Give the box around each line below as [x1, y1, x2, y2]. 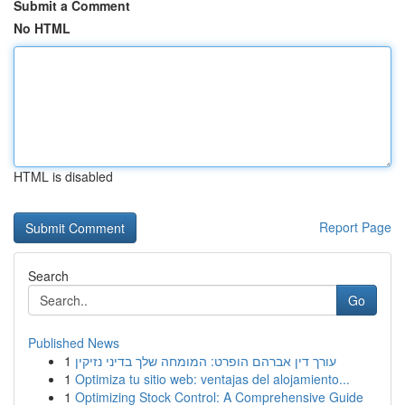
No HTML [14, 19, 71, 37]
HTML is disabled [14, 167, 113, 185]
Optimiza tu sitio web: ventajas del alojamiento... [75, 370, 350, 388]
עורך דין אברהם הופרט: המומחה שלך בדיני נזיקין [75, 352, 336, 370]
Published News [28, 334, 119, 352]
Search [28, 267, 69, 285]
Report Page [319, 218, 391, 236]
